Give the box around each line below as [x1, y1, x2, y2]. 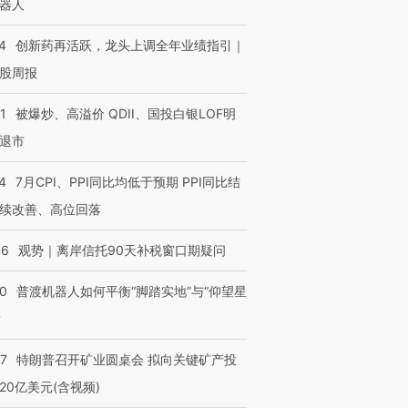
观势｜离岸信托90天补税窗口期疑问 [18, 242, 226, 258]
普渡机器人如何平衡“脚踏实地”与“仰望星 [16, 283, 247, 299]
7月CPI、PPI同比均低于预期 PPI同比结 [15, 174, 240, 189]
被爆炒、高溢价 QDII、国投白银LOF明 [15, 106, 236, 121]
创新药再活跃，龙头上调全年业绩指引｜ [15, 37, 245, 53]
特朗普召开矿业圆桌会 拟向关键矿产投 [16, 352, 237, 367]
